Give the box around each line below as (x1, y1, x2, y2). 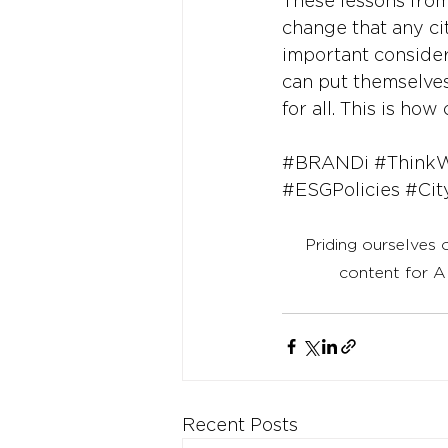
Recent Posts (182, 413, 298, 435)
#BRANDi (282, 151, 369, 173)
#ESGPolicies (282, 178, 400, 200)
